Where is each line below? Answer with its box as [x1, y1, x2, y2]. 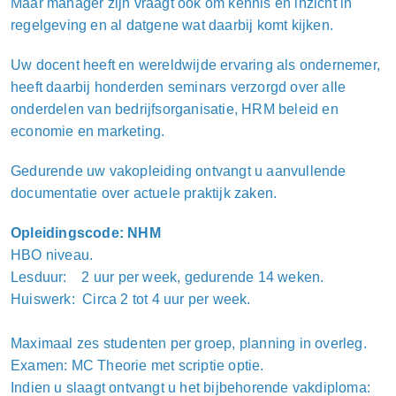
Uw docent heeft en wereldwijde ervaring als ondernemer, [11, 57, 381, 73]
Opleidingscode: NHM [11, 225, 161, 241]
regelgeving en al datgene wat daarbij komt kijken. [11, 18, 334, 34]
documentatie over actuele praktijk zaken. [11, 186, 278, 202]
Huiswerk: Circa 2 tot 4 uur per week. [11, 292, 251, 308]
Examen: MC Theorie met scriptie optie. [11, 358, 264, 374]
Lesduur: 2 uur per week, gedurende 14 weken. [11, 270, 324, 286]
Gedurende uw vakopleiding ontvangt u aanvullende [11, 164, 346, 179]
